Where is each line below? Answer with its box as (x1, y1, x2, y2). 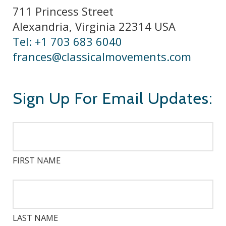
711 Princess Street (13, 4, 114, 19)
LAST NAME (13, 212, 58, 223)
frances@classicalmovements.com (13, 49, 191, 64)
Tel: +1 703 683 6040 (13, 34, 122, 49)
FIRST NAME (13, 154, 61, 166)
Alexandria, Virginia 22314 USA (13, 19, 176, 34)
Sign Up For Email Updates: (13, 88, 213, 108)
